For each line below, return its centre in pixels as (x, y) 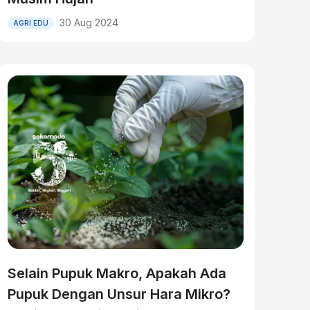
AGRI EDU (30, 22)
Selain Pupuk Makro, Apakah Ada (117, 273)
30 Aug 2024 (89, 22)
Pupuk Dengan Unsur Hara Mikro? (119, 294)
